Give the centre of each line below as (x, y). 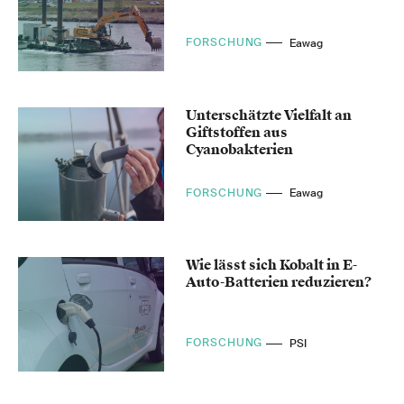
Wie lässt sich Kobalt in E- (272, 266)
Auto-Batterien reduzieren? (280, 283)
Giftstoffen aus (237, 132)
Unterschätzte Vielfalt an (269, 115)
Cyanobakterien (240, 149)
